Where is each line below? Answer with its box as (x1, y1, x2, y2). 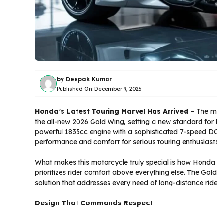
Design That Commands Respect (35, 199, 153, 208)
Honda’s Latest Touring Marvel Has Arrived (35, 107, 188, 116)
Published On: (57, 85, 94, 92)
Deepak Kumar (66, 75, 112, 83)
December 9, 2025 (94, 85, 142, 92)
